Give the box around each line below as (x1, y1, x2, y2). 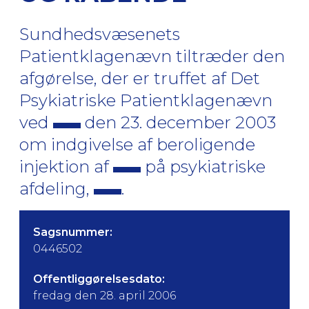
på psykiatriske (141, 157, 266, 177)
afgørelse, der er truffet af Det (19, 68, 260, 88)
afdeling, (19, 179, 94, 199)
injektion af (19, 157, 113, 177)
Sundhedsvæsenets (19, 24, 180, 44)
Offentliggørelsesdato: (33, 272, 165, 286)
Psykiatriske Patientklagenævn (19, 90, 272, 110)
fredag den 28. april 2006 (33, 289, 176, 302)
